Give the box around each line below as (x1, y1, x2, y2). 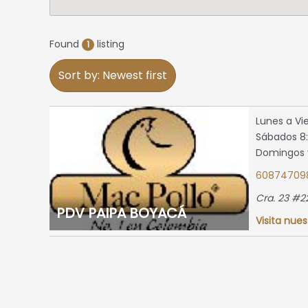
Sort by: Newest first (58, 67, 167, 84)
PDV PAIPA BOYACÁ (56, 203, 186, 223)
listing (94, 37, 124, 52)
